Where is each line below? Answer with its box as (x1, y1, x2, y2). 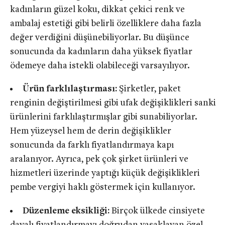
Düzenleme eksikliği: (22, 206, 111, 216)
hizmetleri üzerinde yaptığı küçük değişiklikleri (10, 169, 200, 179)
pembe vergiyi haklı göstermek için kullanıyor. (10, 183, 195, 193)
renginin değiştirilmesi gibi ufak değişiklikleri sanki (10, 98, 216, 108)
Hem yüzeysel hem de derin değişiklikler (10, 127, 171, 137)
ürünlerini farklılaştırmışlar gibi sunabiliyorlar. (10, 113, 197, 123)
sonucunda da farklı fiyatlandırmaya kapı (10, 141, 174, 151)
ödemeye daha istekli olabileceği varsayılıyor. (10, 61, 190, 71)
